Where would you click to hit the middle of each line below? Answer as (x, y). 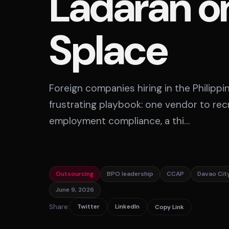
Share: (59, 207)
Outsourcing (75, 174)
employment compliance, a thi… (119, 121)
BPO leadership (130, 174)
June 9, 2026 (75, 190)
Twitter (88, 207)
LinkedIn (127, 207)
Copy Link (169, 207)
